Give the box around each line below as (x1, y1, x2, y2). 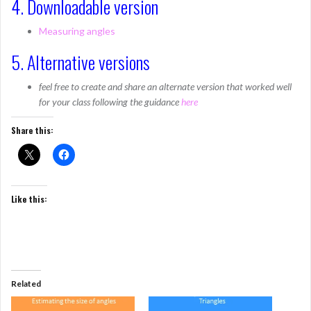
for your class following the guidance (39, 96, 181, 108)
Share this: (11, 124, 53, 136)
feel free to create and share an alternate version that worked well (39, 81, 292, 92)
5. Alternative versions (11, 49, 150, 76)
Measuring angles (39, 25, 115, 37)
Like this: (11, 193, 47, 205)
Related (11, 278, 41, 289)
